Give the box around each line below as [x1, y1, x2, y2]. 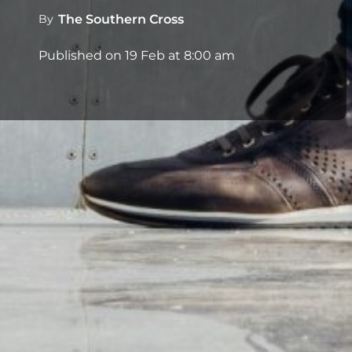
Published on [38, 47, 125, 63]
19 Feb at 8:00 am [125, 47, 235, 63]
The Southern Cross [57, 11, 184, 27]
